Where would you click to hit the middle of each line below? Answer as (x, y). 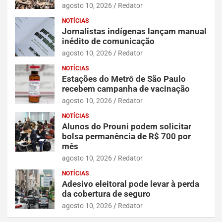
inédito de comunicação (108, 41)
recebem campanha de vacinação (126, 89)
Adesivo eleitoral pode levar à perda (131, 184)
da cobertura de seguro (106, 194)
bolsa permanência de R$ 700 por (126, 137)
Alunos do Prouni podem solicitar (127, 127)
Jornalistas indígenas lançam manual (134, 31)
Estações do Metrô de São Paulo (124, 79)
